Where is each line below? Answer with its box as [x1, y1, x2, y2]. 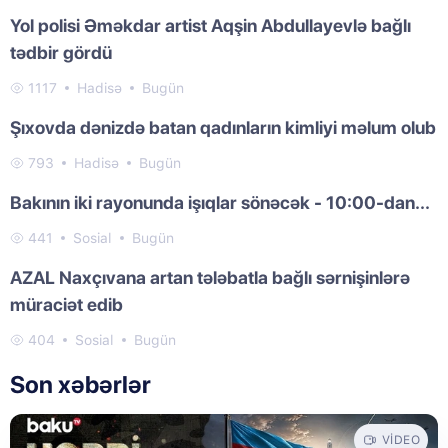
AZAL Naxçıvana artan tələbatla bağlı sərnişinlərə [10, 266, 410, 288]
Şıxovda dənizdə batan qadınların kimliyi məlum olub [10, 116, 436, 138]
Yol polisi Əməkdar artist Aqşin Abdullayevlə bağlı [10, 14, 411, 36]
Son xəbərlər [10, 369, 151, 399]
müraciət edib [10, 293, 123, 315]
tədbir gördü [10, 41, 112, 63]
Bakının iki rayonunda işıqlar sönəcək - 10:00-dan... [10, 191, 430, 213]
